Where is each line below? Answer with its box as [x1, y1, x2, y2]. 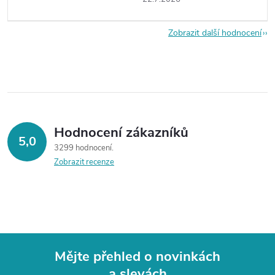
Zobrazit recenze [54, 157, 114, 168]
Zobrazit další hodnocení [168, 27, 261, 39]
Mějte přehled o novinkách [55, 247, 220, 266]
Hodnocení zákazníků [54, 123, 188, 142]
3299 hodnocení [54, 142, 114, 153]
